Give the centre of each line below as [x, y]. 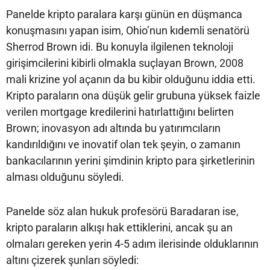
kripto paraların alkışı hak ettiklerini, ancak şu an [119, 228]
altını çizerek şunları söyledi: [72, 260]
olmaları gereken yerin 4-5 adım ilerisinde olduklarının [132, 244]
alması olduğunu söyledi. [65, 177]
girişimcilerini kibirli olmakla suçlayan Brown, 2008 [125, 63]
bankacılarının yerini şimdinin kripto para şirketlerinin [130, 161]
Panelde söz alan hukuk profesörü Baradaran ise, [122, 212]
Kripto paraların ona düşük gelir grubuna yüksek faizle [133, 96]
